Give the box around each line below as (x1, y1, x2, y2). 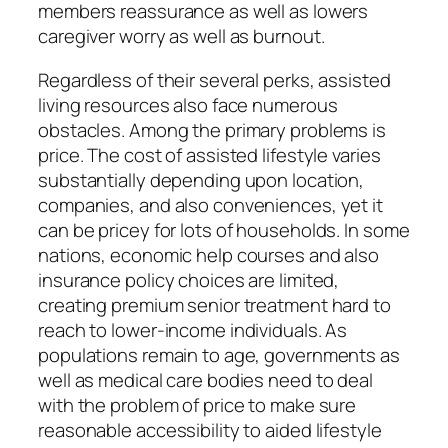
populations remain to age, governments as (38, 341, 400, 368)
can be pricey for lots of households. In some (38, 216, 410, 243)
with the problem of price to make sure (38, 391, 357, 418)
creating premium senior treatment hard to (38, 291, 391, 318)
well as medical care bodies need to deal (38, 366, 373, 393)
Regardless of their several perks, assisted (38, 66, 391, 93)
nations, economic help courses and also (38, 241, 380, 268)
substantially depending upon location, (38, 166, 365, 193)
